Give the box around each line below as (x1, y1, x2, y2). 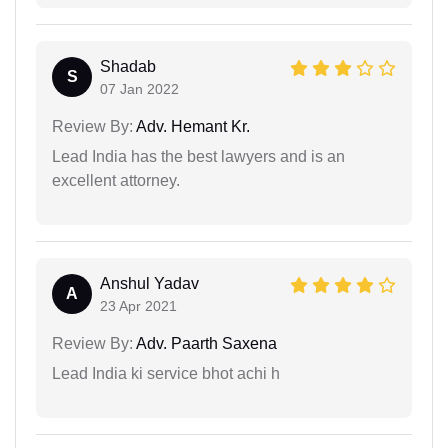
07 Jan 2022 (100, 80, 179, 97)
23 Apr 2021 (100, 297, 177, 314)
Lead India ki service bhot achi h (52, 364, 280, 382)
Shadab (100, 57, 156, 75)
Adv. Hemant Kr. (133, 117, 250, 135)
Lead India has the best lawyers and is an (52, 147, 345, 165)
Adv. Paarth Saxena (133, 334, 277, 352)
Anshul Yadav (100, 274, 199, 292)
